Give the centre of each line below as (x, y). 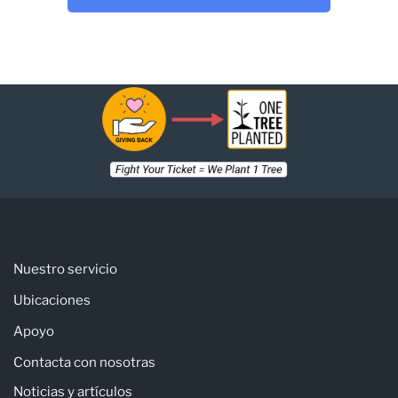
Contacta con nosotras (84, 362)
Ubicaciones (52, 300)
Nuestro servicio (65, 269)
